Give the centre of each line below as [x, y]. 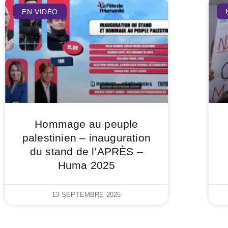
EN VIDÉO [40, 11]
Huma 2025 [87, 165]
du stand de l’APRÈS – [87, 152]
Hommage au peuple [87, 124]
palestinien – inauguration [87, 138]
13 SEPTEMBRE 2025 [87, 195]
